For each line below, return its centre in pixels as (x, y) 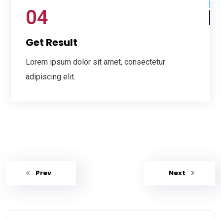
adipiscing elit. (51, 77)
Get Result (52, 43)
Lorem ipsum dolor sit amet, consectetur (95, 62)
